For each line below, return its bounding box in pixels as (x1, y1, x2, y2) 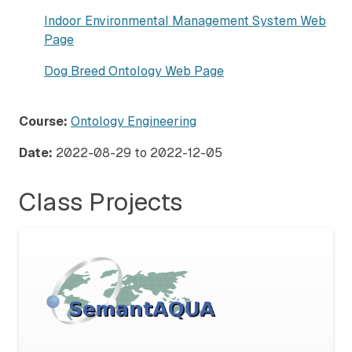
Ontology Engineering (71, 113, 196, 130)
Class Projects (19, 185, 182, 218)
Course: (19, 113, 68, 130)
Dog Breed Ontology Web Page (44, 63, 224, 80)
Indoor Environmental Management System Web (44, 13, 326, 30)
